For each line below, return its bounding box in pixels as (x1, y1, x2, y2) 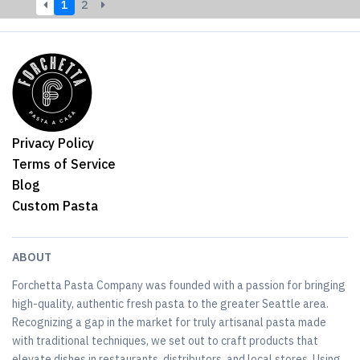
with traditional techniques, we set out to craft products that (12, 333, 318, 348)
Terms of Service (12, 156, 116, 172)
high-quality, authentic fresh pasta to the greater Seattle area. (12, 297, 329, 311)
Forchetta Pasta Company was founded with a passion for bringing (12, 278, 346, 292)
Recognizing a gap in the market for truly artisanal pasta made (12, 315, 326, 329)
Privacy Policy (12, 135, 94, 151)
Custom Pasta (12, 198, 98, 214)
